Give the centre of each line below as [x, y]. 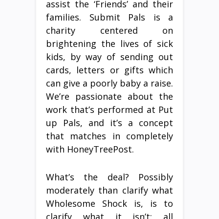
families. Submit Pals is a [109, 17]
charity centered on [109, 30]
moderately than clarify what [109, 190]
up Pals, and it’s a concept [109, 122]
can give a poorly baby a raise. [109, 83]
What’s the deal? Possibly [109, 177]
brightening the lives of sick [109, 43]
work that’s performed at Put [109, 109]
